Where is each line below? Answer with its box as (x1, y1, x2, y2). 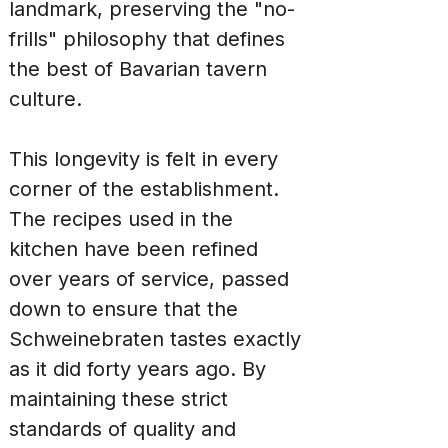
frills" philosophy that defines (9, 27, 291, 51)
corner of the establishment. (9, 177, 285, 201)
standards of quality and (9, 417, 242, 441)
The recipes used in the (9, 207, 239, 231)
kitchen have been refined (9, 237, 264, 261)
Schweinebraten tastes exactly (9, 327, 307, 351)
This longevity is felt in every (9, 147, 284, 171)
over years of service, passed (9, 267, 295, 291)
